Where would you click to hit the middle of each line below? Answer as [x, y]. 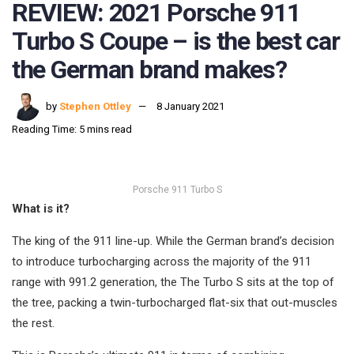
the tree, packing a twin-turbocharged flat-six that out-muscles [175, 303]
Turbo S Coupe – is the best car [176, 41]
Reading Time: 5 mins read [72, 130]
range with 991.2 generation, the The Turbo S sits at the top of [173, 282]
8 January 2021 [190, 107]
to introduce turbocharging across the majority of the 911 [162, 262]
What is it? [41, 209]
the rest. [33, 324]
